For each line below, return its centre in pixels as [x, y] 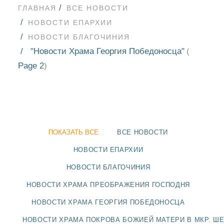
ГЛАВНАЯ [37, 8]
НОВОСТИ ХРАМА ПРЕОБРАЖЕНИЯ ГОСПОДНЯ [108, 185]
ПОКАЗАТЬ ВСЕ [73, 132]
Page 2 [31, 66]
